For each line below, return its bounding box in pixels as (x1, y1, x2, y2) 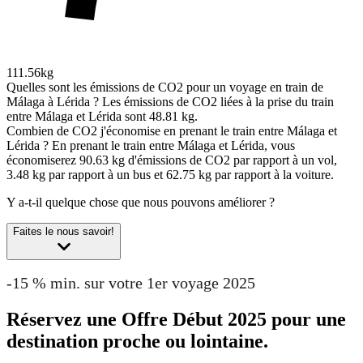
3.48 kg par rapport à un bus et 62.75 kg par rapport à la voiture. (6, 168, 334, 182)
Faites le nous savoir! (13, 225, 114, 238)
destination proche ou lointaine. (6, 330, 268, 352)
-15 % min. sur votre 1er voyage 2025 (6, 273, 255, 292)
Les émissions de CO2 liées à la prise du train (102, 95, 334, 109)
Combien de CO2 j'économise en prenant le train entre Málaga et (6, 124, 337, 139)
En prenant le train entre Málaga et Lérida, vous (52, 139, 295, 153)
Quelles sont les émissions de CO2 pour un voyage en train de (6, 80, 323, 95)
